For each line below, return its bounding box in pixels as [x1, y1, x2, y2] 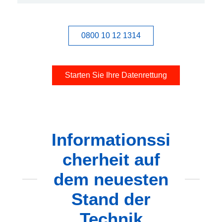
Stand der [71, 189, 151, 209]
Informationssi [52, 129, 170, 149]
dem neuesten [54, 169, 168, 189]
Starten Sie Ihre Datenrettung [65, 70, 167, 79]
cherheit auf [62, 149, 160, 169]
